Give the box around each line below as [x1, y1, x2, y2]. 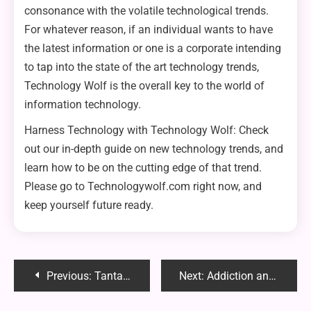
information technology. [24, 98, 141, 112]
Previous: [47, 269, 92, 283]
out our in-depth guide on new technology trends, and [24, 142, 283, 156]
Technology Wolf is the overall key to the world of [24, 79, 264, 93]
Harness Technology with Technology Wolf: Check [24, 124, 269, 137]
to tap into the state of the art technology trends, [24, 60, 259, 74]
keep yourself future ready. [24, 199, 153, 212]
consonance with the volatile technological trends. [24, 4, 269, 18]
